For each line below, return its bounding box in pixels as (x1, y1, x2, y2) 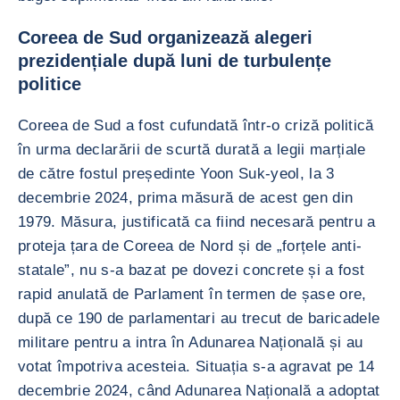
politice (18, 74, 81, 94)
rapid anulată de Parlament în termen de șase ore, (18, 286, 367, 303)
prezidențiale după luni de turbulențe (18, 51, 331, 71)
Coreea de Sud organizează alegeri (18, 28, 312, 47)
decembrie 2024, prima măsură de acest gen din (18, 189, 354, 206)
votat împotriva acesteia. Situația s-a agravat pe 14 (18, 358, 375, 375)
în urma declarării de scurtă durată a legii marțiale (18, 141, 366, 158)
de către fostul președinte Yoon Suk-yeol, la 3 (18, 165, 335, 182)
